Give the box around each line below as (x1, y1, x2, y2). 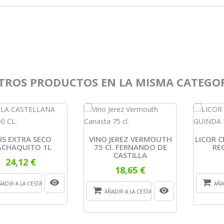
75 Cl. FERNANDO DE (93, 141, 167, 152)
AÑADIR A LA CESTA (104, 187, 152, 195)
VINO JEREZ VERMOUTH (88, 133, 172, 144)
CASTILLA (113, 149, 147, 160)
